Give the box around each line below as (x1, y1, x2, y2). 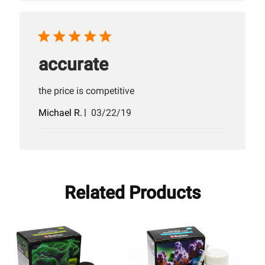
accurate (38, 54, 109, 75)
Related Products (64, 182, 201, 203)
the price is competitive (38, 85, 135, 97)
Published (111, 106, 153, 118)
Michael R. (38, 107, 83, 119)
